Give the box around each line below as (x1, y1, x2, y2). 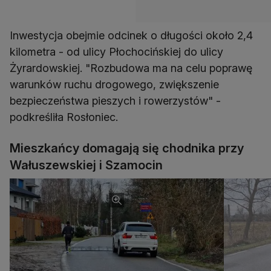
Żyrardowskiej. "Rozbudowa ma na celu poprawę (10, 62, 252, 75)
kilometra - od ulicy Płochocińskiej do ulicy (10, 45, 223, 59)
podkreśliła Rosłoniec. (10, 111, 118, 124)
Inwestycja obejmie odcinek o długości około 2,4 (10, 29, 253, 42)
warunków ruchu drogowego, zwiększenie (10, 78, 219, 91)
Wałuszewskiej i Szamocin (10, 158, 163, 173)
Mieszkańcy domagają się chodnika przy (10, 141, 244, 156)
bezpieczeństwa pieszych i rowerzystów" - (10, 94, 221, 108)
